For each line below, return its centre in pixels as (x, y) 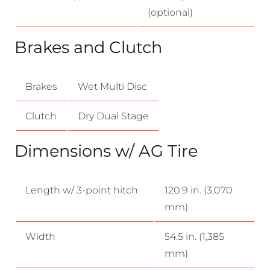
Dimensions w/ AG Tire (106, 151)
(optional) (170, 12)
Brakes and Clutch (88, 47)
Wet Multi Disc (112, 86)
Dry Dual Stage (113, 116)
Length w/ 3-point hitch (82, 190)
